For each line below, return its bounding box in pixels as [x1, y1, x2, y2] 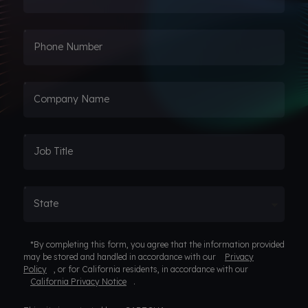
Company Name [34, 92, 109, 105]
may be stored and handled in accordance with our [23, 251, 218, 262]
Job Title [34, 144, 73, 157]
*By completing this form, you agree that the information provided [30, 239, 285, 250]
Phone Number [34, 40, 102, 53]
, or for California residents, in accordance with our [54, 263, 248, 274]
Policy [23, 263, 47, 274]
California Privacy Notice [30, 276, 126, 287]
